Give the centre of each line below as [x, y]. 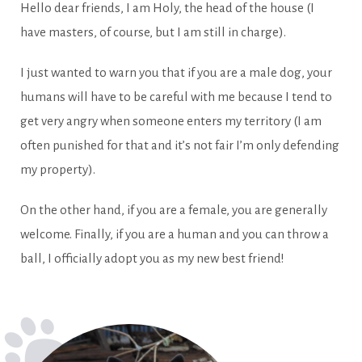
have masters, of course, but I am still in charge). [153, 32]
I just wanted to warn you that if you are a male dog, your [176, 72]
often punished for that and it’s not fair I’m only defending [180, 145]
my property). [58, 169]
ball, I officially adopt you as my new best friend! [152, 258]
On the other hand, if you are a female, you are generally [174, 209]
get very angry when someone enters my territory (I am [171, 120]
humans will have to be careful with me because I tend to [176, 96]
